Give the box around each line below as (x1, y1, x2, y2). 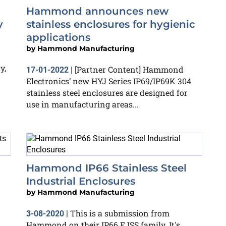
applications (26, 31, 90, 43)
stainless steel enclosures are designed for (26, 87, 188, 98)
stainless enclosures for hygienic (26, 18, 195, 30)
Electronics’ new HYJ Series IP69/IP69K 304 (26, 76, 191, 86)
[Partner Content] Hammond (75, 64, 184, 75)
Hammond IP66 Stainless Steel (26, 162, 187, 174)
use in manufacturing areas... (26, 99, 139, 109)
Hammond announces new (26, 5, 168, 17)
